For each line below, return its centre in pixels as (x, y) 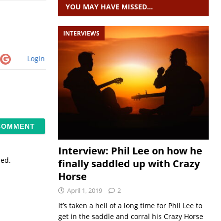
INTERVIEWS (81, 33)
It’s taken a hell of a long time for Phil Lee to (130, 205)
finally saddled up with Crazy (129, 163)
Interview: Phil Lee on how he (130, 150)
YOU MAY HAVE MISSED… (109, 7)
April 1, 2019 (84, 190)
